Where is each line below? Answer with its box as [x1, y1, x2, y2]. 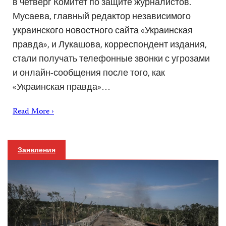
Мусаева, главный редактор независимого [13, 10, 191, 22]
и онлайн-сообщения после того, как [13, 66, 165, 78]
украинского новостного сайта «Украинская [13, 24, 193, 36]
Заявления [18, 145, 55, 154]
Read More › [13, 105, 54, 119]
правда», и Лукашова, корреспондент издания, [13, 38, 207, 50]
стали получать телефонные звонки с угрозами [13, 52, 210, 64]
